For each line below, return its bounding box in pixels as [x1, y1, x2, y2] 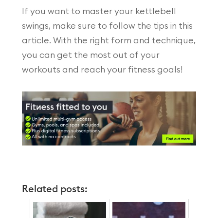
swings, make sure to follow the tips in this [21, 21, 193, 30]
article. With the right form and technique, [21, 36, 196, 45]
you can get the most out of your [21, 50, 160, 59]
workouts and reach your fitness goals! [21, 65, 182, 74]
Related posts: [21, 184, 88, 194]
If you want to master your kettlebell [21, 6, 176, 16]
